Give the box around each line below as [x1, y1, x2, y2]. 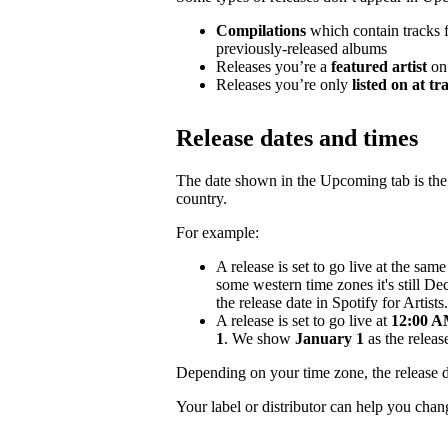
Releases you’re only [216, 75, 348, 93]
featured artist [331, 57, 427, 75]
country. [176, 190, 227, 208]
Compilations [216, 21, 306, 39]
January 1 [295, 330, 364, 348]
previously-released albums [216, 39, 387, 57]
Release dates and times [176, 125, 418, 152]
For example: [176, 224, 259, 242]
